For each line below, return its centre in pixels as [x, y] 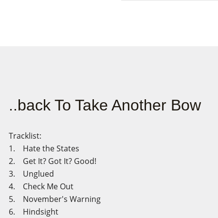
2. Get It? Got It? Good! [63, 161]
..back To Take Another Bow [105, 105]
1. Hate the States [54, 148]
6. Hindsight [44, 212]
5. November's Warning [65, 199]
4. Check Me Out [52, 186]
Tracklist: [25, 136]
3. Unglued [42, 174]
